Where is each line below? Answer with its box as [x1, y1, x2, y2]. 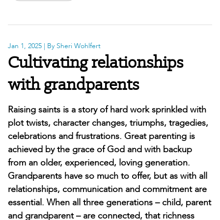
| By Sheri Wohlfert [42, 41, 101, 51]
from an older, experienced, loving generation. [8, 156, 190, 169]
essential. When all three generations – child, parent [8, 196, 211, 209]
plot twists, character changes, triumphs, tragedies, [8, 116, 208, 129]
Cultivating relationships [8, 51, 183, 73]
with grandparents [8, 73, 139, 95]
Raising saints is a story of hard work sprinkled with [8, 103, 206, 116]
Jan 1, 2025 [8, 41, 42, 51]
